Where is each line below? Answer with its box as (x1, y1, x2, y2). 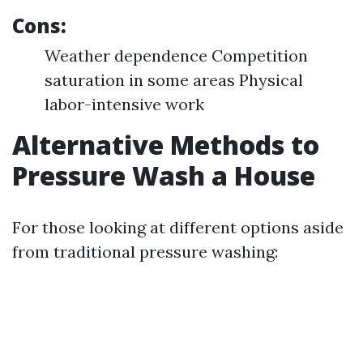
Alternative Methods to (12, 127, 319, 162)
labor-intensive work (45, 94, 204, 114)
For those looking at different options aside (12, 217, 344, 237)
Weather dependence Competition (45, 45, 308, 66)
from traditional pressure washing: (12, 241, 278, 262)
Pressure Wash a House (12, 158, 315, 193)
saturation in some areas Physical (45, 70, 303, 90)
